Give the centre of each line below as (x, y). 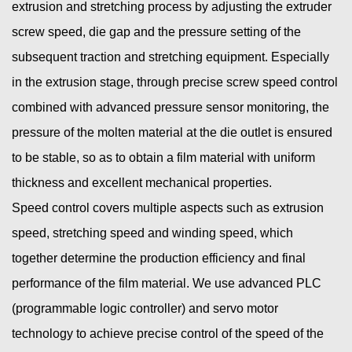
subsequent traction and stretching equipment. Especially (170, 57)
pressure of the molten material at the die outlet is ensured (172, 133)
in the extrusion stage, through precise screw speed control (175, 82)
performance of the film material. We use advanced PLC (167, 284)
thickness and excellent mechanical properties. (142, 183)
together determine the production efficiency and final (159, 258)
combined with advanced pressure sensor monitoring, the (170, 108)
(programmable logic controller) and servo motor (145, 309)
